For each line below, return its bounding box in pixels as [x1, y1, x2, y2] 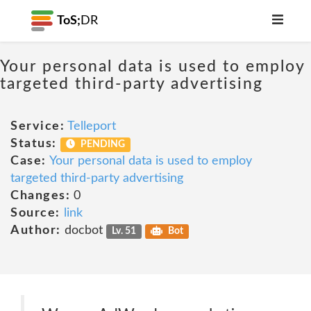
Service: [10, 120, 65, 133]
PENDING [78, 140, 126, 149]
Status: [10, 137, 57, 150]
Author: [10, 224, 61, 237]
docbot [60, 224, 106, 237]
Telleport [67, 120, 116, 133]
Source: [10, 207, 60, 219]
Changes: [10, 190, 70, 202]
